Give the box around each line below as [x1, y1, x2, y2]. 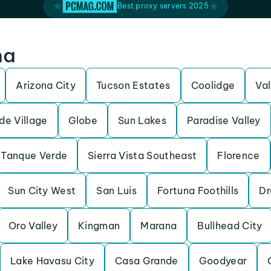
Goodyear [198, 255, 247, 267]
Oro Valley [8, 220, 58, 232]
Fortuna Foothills [157, 184, 239, 197]
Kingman [78, 220, 120, 232]
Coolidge [191, 79, 235, 91]
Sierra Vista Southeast [88, 149, 197, 162]
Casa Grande [115, 255, 178, 267]
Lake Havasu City [10, 255, 95, 267]
